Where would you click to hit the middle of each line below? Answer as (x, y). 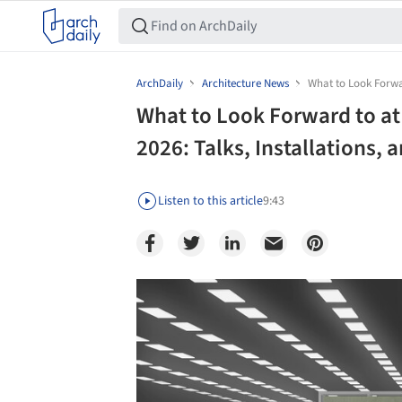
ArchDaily (160, 83)
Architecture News (245, 83)
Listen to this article (210, 201)
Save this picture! (117, 297)
